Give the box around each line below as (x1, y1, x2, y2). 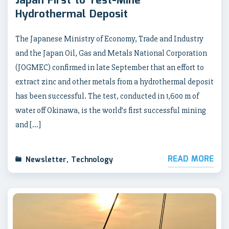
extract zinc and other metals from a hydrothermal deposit (15, 76, 214, 87)
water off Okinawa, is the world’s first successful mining (15, 105, 206, 116)
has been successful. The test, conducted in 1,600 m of (15, 90, 199, 101)
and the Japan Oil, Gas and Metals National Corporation (15, 48, 207, 58)
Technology (71, 154, 113, 166)
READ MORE (168, 152, 214, 166)
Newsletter (26, 154, 66, 166)
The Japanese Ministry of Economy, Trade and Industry (15, 33, 203, 44)
